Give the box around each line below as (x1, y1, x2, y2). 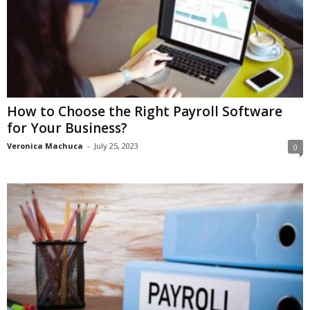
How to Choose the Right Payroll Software (7, 102, 282, 121)
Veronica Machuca (7, 140, 83, 152)
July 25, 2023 (94, 140, 138, 152)
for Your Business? (7, 119, 127, 138)
